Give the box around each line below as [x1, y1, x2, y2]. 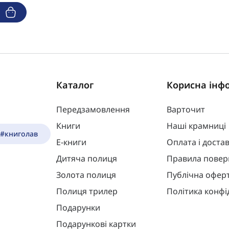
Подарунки [56, 202, 100, 213]
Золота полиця [56, 169, 116, 180]
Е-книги [56, 136, 86, 148]
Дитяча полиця [56, 153, 117, 164]
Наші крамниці [167, 120, 226, 131]
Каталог [56, 79, 94, 91]
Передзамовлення [56, 104, 130, 115]
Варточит [167, 104, 205, 115]
